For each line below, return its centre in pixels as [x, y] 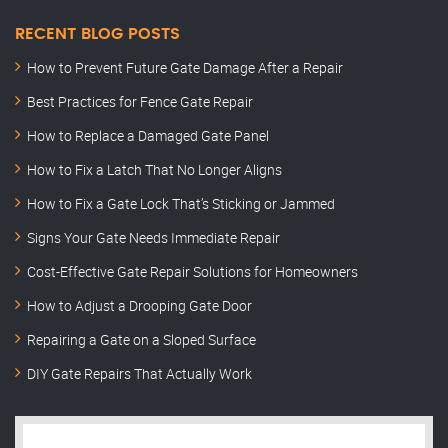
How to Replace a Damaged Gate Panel [148, 136]
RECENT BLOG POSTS [97, 34]
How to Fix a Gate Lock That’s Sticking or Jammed [181, 204]
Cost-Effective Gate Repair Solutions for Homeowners [192, 272]
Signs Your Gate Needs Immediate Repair [153, 238]
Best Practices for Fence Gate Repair [140, 102]
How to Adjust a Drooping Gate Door [139, 306]
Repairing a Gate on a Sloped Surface [141, 340]
